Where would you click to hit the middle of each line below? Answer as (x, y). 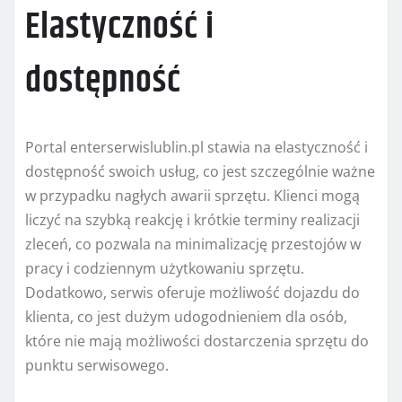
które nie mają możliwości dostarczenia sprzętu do (197, 341)
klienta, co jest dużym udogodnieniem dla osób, (186, 317)
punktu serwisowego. (97, 366)
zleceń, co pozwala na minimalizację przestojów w (193, 245)
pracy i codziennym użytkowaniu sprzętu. (165, 269)
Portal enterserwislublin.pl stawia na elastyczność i (197, 148)
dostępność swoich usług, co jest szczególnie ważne (200, 172)
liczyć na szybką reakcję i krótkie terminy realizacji (192, 220)
